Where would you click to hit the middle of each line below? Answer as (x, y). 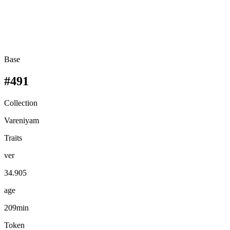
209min (16, 207)
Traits (13, 138)
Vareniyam (22, 120)
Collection (21, 103)
